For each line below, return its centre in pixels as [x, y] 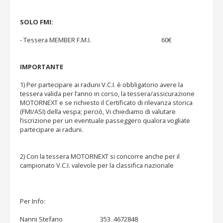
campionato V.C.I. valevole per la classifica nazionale [97, 165]
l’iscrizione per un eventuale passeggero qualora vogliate [105, 120]
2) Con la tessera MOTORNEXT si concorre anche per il [100, 156]
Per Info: [33, 201]
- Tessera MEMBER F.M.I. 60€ [96, 40]
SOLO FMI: [37, 22]
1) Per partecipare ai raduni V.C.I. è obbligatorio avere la [102, 85]
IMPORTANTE [42, 67]
